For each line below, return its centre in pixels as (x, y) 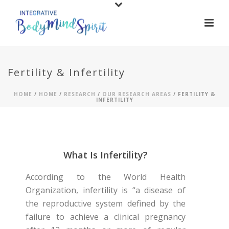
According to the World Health (106, 177)
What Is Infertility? (106, 155)
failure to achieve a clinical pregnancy (106, 217)
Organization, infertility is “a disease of (106, 190)
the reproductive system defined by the (106, 203)
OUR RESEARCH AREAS (137, 94)
